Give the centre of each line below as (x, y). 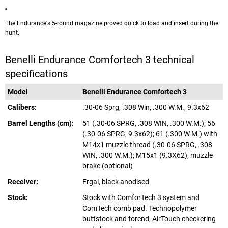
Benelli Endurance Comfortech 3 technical (100, 60)
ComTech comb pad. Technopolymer (140, 208)
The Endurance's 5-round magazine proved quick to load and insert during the (112, 24)
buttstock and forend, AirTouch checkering (149, 219)
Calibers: (22, 108)
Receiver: (23, 182)
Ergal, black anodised (116, 182)
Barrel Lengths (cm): (41, 123)
